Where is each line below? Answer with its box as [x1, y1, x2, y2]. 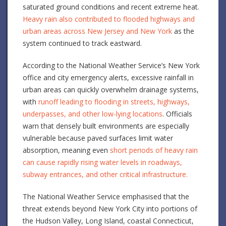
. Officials [162, 108, 192, 119]
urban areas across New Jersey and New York [23, 26, 172, 36]
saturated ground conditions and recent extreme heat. [23, 2, 199, 12]
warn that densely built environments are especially [23, 121, 189, 131]
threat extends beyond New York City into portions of [23, 203, 197, 213]
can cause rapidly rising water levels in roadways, [23, 157, 182, 167]
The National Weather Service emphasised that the [23, 191, 189, 201]
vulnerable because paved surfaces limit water [23, 133, 173, 143]
